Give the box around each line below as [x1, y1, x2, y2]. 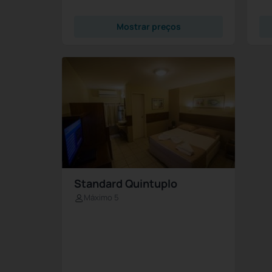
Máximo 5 [84, 192, 119, 203]
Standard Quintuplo [74, 176, 177, 191]
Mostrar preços [116, 21, 181, 32]
